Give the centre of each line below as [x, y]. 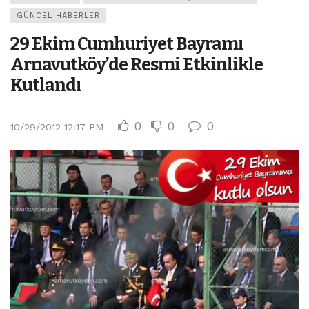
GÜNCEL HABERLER [58, 15]
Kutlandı [46, 85]
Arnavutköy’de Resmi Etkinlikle [137, 64]
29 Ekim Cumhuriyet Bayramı [127, 43]
